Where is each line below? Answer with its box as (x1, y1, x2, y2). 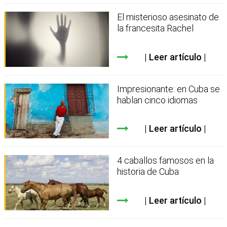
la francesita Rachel (117, 23, 194, 34)
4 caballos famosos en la (117, 155, 214, 166)
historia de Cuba (117, 166, 179, 177)
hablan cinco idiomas (117, 94, 198, 105)
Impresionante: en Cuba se (117, 83, 220, 94)
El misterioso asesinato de (117, 12, 219, 23)
